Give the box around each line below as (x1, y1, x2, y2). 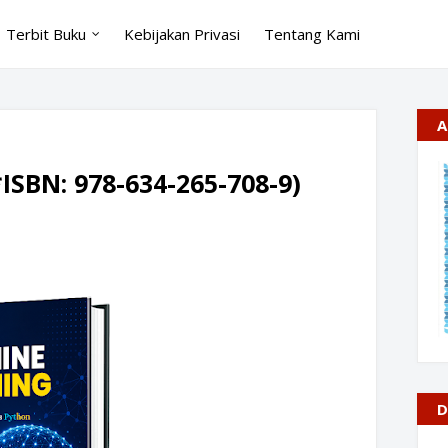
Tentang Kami (264, 24, 360, 44)
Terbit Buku (6, 24, 86, 44)
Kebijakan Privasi (124, 24, 240, 44)
